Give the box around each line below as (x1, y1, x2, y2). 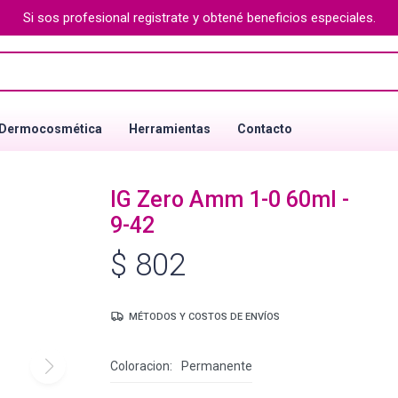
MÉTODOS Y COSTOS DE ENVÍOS (129, 311, 280, 322)
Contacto (237, 122, 292, 136)
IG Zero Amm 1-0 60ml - (110, 187, 349, 212)
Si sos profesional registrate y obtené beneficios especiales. (22, 10, 376, 26)
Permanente (181, 359, 252, 373)
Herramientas (129, 122, 211, 136)
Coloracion (110, 359, 170, 373)
